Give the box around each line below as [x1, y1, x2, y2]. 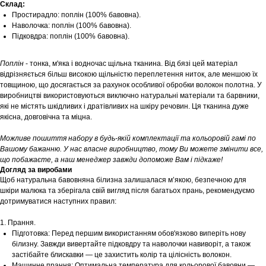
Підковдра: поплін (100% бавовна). [12, 32, 129, 41]
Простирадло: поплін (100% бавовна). [12, 11, 141, 20]
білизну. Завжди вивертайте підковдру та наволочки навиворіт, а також [12, 240, 251, 249]
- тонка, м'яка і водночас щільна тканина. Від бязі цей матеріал [24, 59, 237, 68]
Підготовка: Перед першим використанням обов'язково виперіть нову [12, 229, 246, 238]
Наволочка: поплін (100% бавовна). [12, 21, 131, 30]
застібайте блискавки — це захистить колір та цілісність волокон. [12, 251, 232, 259]
